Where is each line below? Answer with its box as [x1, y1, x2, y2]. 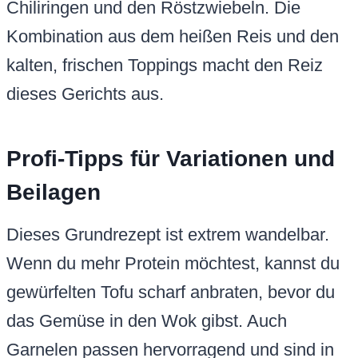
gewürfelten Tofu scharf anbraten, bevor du [6, 282, 335, 303]
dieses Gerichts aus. [6, 84, 164, 105]
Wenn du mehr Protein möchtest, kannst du [6, 253, 340, 274]
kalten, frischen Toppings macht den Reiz [6, 55, 323, 76]
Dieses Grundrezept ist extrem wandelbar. [6, 225, 329, 245]
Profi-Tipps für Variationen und [6, 146, 335, 172]
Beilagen [6, 180, 101, 205]
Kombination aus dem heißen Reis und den [6, 26, 339, 47]
